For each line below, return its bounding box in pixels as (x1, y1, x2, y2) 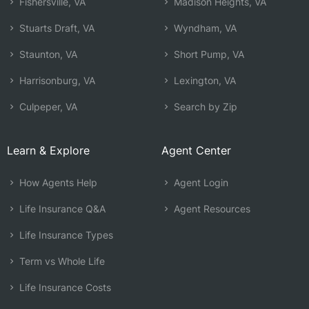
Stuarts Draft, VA (17, 22, 94, 34)
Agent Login (171, 177, 228, 188)
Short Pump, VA (171, 48, 244, 60)
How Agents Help (17, 177, 97, 188)
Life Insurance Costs (17, 281, 111, 293)
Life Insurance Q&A (17, 203, 106, 215)
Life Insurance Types (17, 229, 113, 241)
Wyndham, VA (171, 22, 237, 34)
